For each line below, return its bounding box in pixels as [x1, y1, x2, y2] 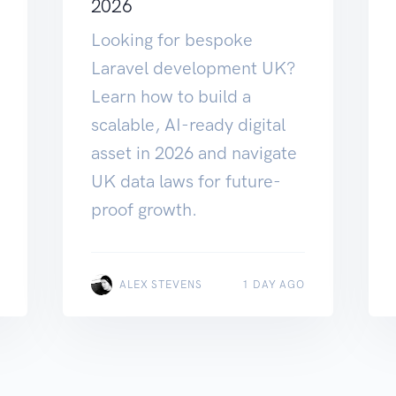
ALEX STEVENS [118, 278, 203, 292]
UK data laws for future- [90, 171, 281, 193]
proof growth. [90, 199, 197, 221]
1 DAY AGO [241, 278, 306, 292]
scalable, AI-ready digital [90, 114, 286, 136]
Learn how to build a [90, 86, 251, 108]
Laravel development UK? [90, 57, 295, 80]
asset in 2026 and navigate [90, 142, 297, 164]
